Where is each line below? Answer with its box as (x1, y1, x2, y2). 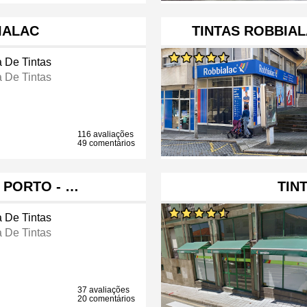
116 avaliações (77, 130, 134, 140)
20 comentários (77, 294, 136, 304)
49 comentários (77, 138, 136, 149)
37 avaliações (77, 285, 130, 295)
